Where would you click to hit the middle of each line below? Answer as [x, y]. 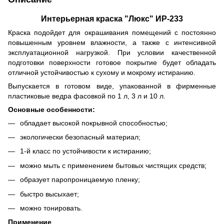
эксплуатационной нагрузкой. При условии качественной [112, 52]
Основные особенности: [51, 109]
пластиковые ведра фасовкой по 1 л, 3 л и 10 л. [87, 96]
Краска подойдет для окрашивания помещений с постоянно [112, 32]
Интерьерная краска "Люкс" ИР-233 [112, 18]
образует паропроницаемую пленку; [80, 180]
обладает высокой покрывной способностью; [94, 123]
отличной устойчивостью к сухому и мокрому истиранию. [102, 72]
